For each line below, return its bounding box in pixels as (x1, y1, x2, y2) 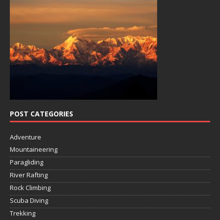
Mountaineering (10, 144, 57, 154)
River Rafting (10, 170, 48, 179)
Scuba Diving (10, 195, 48, 205)
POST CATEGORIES (10, 109, 73, 118)
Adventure (10, 132, 41, 141)
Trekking (10, 208, 35, 218)
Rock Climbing (10, 183, 51, 192)
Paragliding (10, 157, 43, 166)
